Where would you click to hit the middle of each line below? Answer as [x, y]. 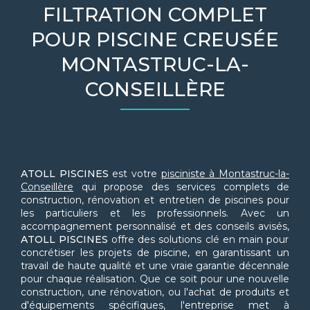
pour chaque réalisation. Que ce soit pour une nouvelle [155, 279]
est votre [135, 174]
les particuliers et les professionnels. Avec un [155, 213]
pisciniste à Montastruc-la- [225, 174]
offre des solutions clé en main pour [198, 240]
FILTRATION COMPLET [155, 15]
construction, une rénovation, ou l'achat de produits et [155, 292]
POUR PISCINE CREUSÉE [155, 40]
